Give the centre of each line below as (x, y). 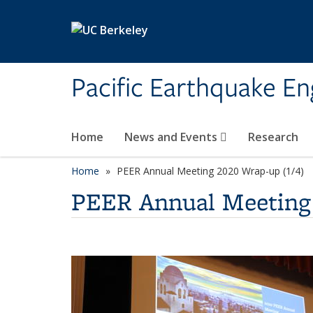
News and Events (172, 137)
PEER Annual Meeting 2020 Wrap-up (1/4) (210, 171)
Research (273, 137)
